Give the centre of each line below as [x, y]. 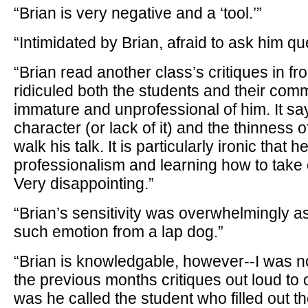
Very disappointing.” [84, 184]
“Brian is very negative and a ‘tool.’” [138, 13]
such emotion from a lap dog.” [119, 232]
